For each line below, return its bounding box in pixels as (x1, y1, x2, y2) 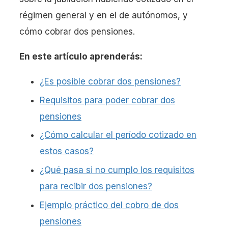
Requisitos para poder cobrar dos (40, 95, 175, 105)
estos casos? (40, 146, 94, 157)
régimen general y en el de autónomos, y (19, 10, 188, 20)
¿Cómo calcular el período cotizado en (40, 130, 196, 140)
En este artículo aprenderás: (19, 51, 142, 62)
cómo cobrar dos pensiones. (19, 26, 135, 37)
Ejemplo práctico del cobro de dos (40, 199, 179, 210)
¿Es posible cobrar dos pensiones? (40, 76, 181, 87)
